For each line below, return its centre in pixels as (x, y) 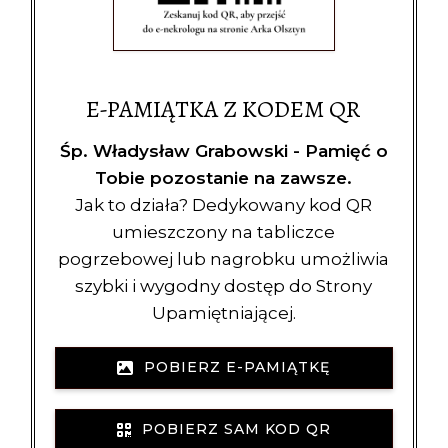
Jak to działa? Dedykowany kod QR (224, 204)
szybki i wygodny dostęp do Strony (224, 285)
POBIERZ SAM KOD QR (231, 429)
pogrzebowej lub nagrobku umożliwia (224, 258)
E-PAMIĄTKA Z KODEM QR (224, 108)
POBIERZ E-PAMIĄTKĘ (232, 367)
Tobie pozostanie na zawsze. (224, 177)
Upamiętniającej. (223, 312)
